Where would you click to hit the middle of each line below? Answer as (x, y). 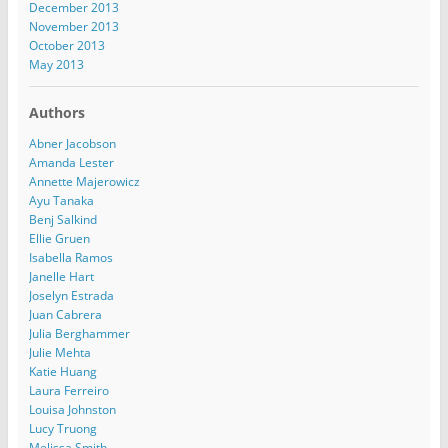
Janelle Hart (61, 276)
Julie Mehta (59, 352)
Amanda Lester (71, 162)
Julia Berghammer (79, 333)
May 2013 (56, 64)
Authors (56, 112)
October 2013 (66, 45)
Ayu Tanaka (61, 200)
